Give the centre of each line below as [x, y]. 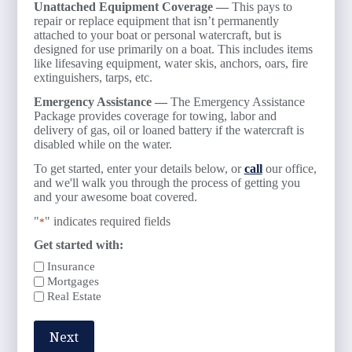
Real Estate [74, 296]
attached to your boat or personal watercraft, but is [157, 35]
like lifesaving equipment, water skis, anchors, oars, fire [170, 64]
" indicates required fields [107, 221]
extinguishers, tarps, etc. [93, 78]
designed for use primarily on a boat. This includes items [173, 49]
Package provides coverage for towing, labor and [155, 115]
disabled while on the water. [103, 144]
